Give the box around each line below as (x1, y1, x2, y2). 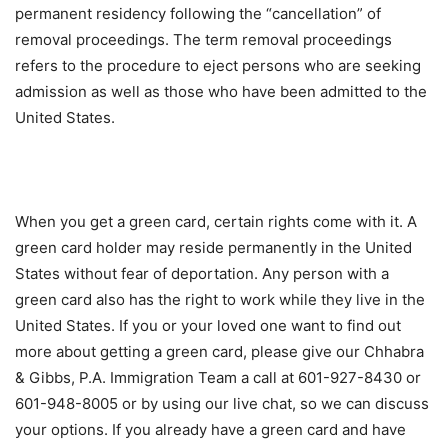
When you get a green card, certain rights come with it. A (15, 212, 417, 232)
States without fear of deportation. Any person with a (15, 264, 389, 284)
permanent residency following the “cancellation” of (15, 4, 381, 24)
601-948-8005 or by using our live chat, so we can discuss (15, 394, 429, 414)
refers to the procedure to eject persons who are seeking (15, 56, 421, 76)
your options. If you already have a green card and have (15, 420, 406, 440)
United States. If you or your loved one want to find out (15, 316, 401, 336)
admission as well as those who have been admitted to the (15, 82, 427, 102)
